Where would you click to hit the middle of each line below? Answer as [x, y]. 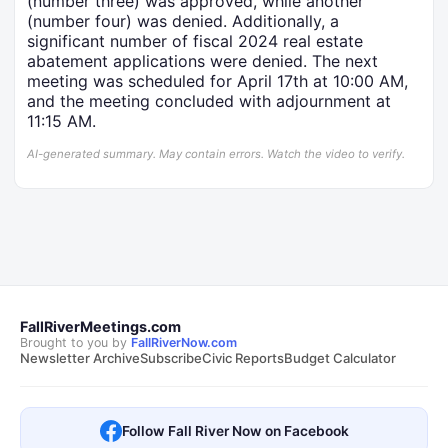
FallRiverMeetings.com [100, 327]
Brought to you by [75, 343]
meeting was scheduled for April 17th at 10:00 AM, [217, 81]
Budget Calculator [340, 358]
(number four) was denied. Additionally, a [183, 21]
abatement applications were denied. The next [202, 61]
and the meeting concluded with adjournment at [209, 101]
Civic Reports [243, 358]
